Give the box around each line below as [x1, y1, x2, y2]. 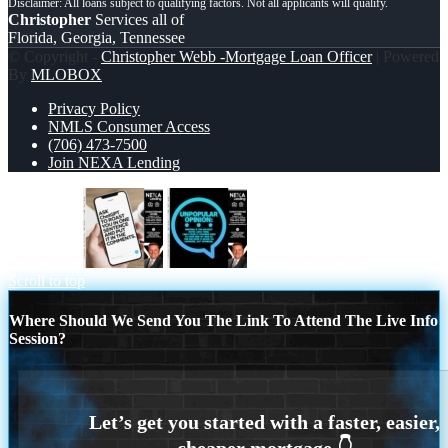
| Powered [372, 48, 439, 66]
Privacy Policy [48, 100, 140, 118]
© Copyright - [8, 48, 101, 66]
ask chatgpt [8, 254, 79, 272]
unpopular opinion [251, 254, 367, 272]
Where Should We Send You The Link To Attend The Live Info [9, 312, 438, 330]
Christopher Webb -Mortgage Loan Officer [101, 48, 372, 66]
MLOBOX [31, 66, 102, 84]
